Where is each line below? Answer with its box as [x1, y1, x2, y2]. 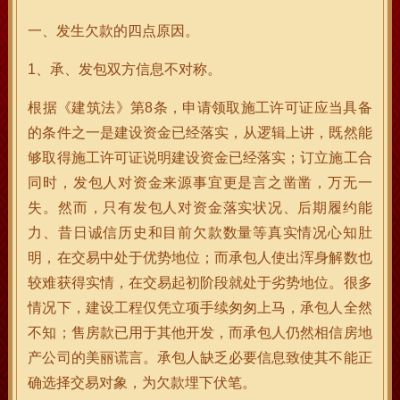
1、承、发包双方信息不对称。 [28, 61, 222, 78]
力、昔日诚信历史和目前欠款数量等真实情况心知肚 [28, 224, 372, 241]
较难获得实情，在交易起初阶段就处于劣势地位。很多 [28, 274, 372, 291]
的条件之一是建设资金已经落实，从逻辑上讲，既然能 [28, 124, 372, 141]
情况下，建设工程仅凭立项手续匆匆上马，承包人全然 [28, 299, 372, 316]
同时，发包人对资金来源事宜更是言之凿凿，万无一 [28, 174, 372, 191]
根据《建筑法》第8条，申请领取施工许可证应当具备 [28, 99, 372, 116]
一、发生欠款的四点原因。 [28, 22, 200, 39]
